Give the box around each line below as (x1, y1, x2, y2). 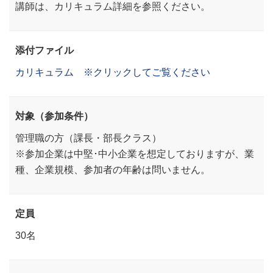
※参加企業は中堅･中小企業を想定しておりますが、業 (15, 149, 254, 159)
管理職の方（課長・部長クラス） (15, 133, 161, 143)
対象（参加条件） (15, 111, 93, 121)
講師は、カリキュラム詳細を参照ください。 (15, 1, 210, 12)
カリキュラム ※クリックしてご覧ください (15, 67, 210, 77)
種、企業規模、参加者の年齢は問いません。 (15, 165, 210, 175)
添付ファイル (15, 45, 74, 55)
